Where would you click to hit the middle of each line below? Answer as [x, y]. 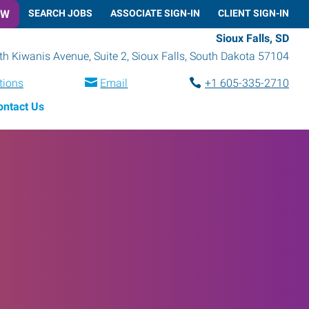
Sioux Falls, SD [252, 38]
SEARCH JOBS [60, 13]
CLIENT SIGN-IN [253, 13]
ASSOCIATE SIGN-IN [155, 13]
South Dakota [222, 56]
